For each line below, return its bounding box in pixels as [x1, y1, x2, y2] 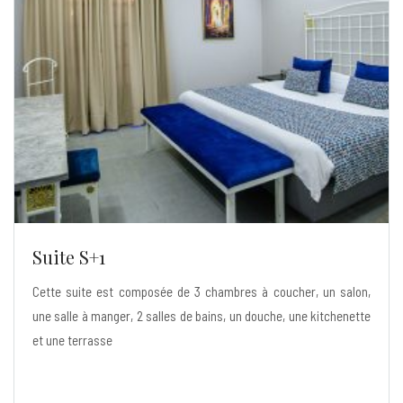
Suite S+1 [32, 244, 105, 269]
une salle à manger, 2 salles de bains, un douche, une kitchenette [32, 307, 371, 324]
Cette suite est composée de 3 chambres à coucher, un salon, [32, 282, 371, 300]
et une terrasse [32, 331, 112, 348]
